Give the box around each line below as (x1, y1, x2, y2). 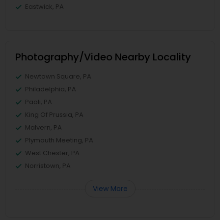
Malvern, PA (25, 122, 62, 132)
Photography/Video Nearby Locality (15, 50, 191, 64)
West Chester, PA (25, 148, 80, 158)
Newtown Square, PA (25, 71, 91, 81)
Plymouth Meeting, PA (25, 135, 93, 145)
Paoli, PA (25, 97, 52, 107)
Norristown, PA (25, 161, 71, 170)
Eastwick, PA (25, 1, 64, 11)
